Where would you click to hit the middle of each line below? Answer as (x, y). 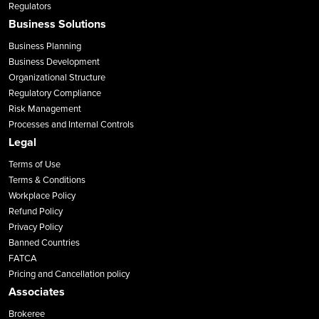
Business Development (54, 62)
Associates (37, 292)
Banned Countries (44, 243)
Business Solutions (57, 25)
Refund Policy (36, 212)
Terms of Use (35, 165)
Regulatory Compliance (55, 94)
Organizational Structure (57, 78)
